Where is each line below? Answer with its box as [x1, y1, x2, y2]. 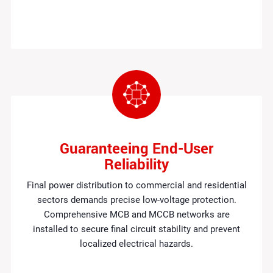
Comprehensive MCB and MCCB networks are [43, 208, 230, 220]
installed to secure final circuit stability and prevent [33, 223, 240, 235]
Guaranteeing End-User [60, 138, 213, 158]
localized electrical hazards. [80, 238, 193, 249]
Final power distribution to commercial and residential [26, 179, 247, 191]
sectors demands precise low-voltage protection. [37, 194, 236, 205]
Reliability [104, 154, 169, 174]
